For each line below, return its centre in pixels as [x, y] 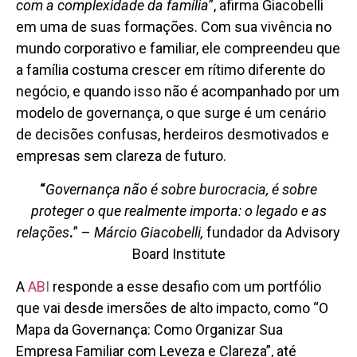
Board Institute [178, 253]
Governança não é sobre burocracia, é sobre [181, 189]
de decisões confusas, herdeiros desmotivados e [173, 135]
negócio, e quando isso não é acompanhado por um [178, 92]
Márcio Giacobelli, [150, 232]
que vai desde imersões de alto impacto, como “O [172, 308]
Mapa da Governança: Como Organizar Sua [149, 330]
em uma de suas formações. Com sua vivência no [174, 27]
